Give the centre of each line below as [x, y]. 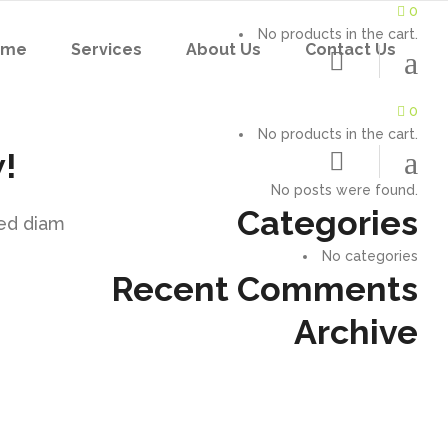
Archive [356, 332]
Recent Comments [264, 289]
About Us [223, 49]
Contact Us [350, 49]
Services [106, 49]
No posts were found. [344, 190]
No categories [370, 256]
